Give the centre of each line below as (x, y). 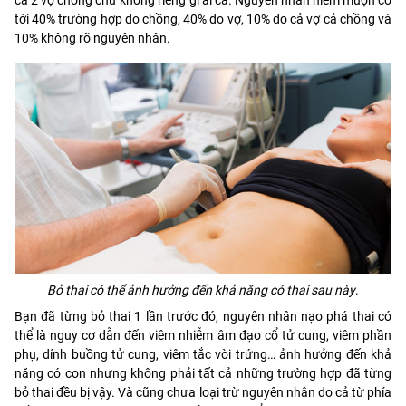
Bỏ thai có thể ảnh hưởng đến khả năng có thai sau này (201, 290)
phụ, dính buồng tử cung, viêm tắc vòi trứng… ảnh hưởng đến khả (203, 355)
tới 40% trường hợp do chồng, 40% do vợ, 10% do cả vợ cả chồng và (203, 19)
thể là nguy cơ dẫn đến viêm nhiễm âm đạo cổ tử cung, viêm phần (203, 336)
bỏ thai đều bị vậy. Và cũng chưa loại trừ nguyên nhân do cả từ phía (203, 393)
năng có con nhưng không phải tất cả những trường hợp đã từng (203, 374)
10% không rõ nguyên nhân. (92, 38)
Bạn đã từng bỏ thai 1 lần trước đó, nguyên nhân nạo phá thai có (203, 317)
